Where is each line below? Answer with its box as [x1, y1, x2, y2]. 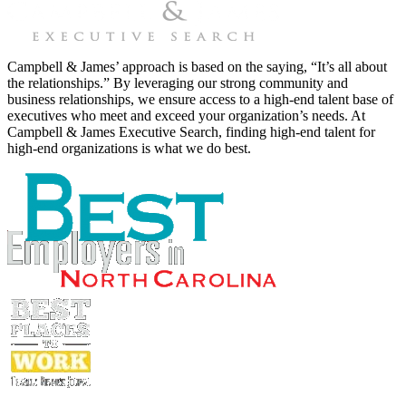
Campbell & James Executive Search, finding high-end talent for [7, 123, 375, 140]
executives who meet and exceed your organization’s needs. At [7, 107, 365, 123]
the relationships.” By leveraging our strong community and [7, 74, 348, 91]
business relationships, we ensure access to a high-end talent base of [7, 91, 393, 107]
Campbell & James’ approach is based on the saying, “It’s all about [7, 58, 387, 74]
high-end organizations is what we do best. [7, 140, 251, 156]
